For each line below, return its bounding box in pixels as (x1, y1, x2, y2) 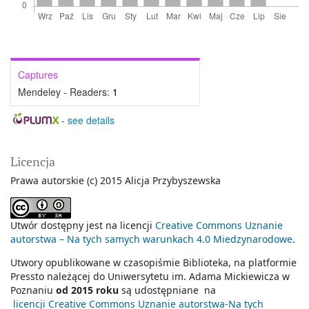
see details (67, 112, 114, 127)
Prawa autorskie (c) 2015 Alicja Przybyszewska (10, 173, 221, 187)
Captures (18, 67, 58, 81)
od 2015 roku (56, 283, 119, 297)
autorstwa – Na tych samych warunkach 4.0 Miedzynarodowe (10, 232, 292, 246)
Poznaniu (10, 283, 56, 297)
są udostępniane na (119, 283, 216, 297)
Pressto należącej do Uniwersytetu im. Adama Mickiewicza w (10, 269, 290, 283)
